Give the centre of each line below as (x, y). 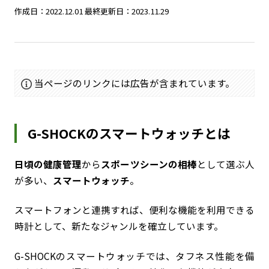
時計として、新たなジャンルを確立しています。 (119, 226)
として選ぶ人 (226, 164)
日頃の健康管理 (48, 164)
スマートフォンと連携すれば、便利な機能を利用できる (134, 210)
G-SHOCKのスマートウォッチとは (129, 133)
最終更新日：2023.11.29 (126, 11)
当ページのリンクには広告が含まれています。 (134, 83)
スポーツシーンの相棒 (149, 164)
